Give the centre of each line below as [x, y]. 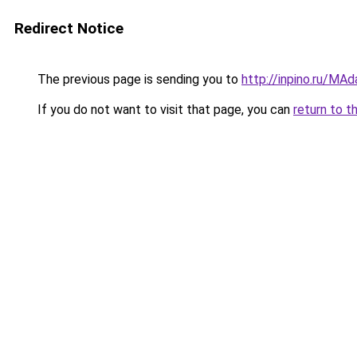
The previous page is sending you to [138, 79]
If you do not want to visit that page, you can [164, 110]
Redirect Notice [69, 28]
